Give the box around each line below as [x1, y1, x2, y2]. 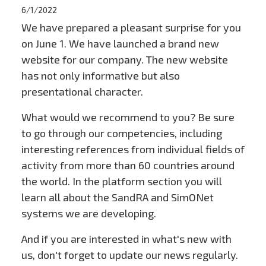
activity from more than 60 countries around [21, 159, 235, 172]
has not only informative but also [21, 69, 180, 83]
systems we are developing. [21, 207, 156, 220]
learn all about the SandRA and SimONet [21, 191, 214, 204]
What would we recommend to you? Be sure [21, 110, 235, 124]
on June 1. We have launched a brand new [21, 37, 219, 50]
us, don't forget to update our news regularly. [21, 248, 238, 262]
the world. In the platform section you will [21, 175, 222, 188]
